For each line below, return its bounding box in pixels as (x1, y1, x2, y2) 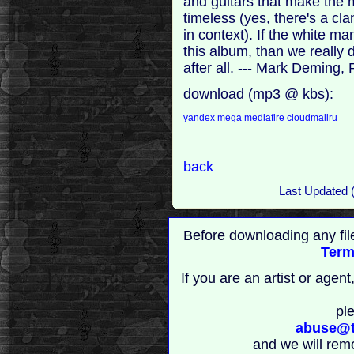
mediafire (244, 111, 285, 123)
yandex (183, 111, 218, 123)
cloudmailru (287, 111, 338, 123)
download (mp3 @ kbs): (183, 85, 334, 102)
